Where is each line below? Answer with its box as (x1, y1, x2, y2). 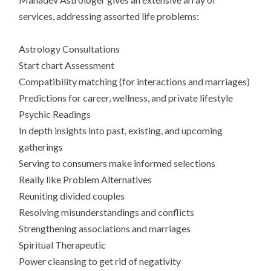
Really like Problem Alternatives (19, 174, 152, 186)
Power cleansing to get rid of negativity (19, 255, 181, 267)
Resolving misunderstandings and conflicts (19, 206, 195, 218)
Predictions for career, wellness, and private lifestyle (19, 92, 233, 104)
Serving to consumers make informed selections (19, 157, 216, 169)
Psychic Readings (19, 108, 91, 120)
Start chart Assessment (19, 59, 115, 71)
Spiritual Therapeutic (19, 239, 106, 251)
